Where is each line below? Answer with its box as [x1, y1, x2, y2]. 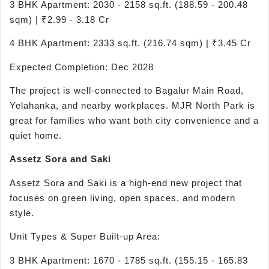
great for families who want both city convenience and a [10, 115, 259, 125]
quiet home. [10, 130, 62, 141]
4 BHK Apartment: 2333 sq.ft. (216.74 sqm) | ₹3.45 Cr [10, 38, 251, 49]
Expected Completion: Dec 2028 [10, 61, 154, 72]
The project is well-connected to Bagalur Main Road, [10, 85, 244, 95]
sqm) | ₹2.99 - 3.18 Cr [10, 14, 109, 25]
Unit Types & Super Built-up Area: [10, 231, 160, 242]
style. [10, 207, 34, 218]
